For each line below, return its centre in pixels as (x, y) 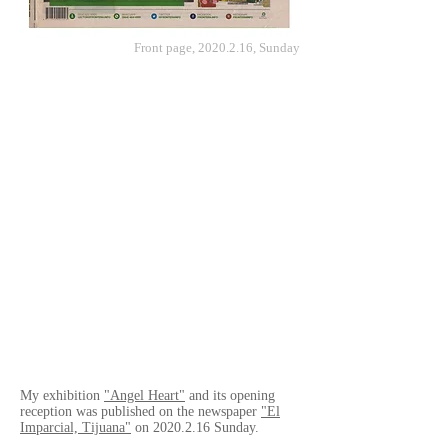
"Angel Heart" (144, 395)
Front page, (166, 47)
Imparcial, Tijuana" (75, 427)
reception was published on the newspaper (140, 411)
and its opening (230, 395)
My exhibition (62, 395)
